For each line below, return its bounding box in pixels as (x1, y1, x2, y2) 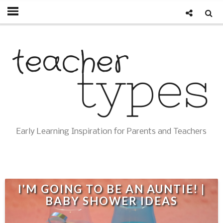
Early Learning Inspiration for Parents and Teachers (16, 127, 207, 136)
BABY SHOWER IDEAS (45, 194, 178, 208)
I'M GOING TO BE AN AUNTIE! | (18, 182, 205, 196)
